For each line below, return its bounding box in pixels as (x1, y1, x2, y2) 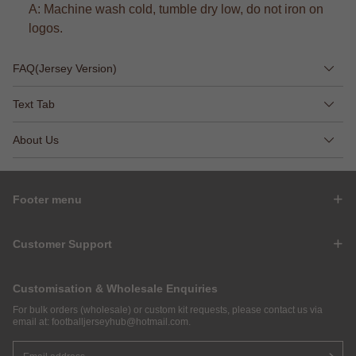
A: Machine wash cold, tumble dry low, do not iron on (29, 2, 323, 16)
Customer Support (13, 237, 112, 250)
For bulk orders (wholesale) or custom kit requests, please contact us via (13, 304, 323, 315)
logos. (29, 21, 63, 35)
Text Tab (13, 97, 55, 110)
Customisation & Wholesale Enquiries (13, 281, 218, 295)
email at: (13, 315, 52, 327)
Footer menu (13, 192, 82, 206)
